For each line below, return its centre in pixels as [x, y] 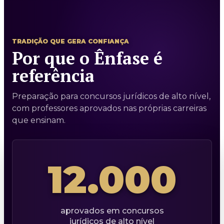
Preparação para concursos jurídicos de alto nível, [111, 96]
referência [53, 75]
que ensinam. [39, 120]
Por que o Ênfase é [87, 58]
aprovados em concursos [112, 210]
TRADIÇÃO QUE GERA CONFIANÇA [70, 41]
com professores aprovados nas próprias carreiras [109, 108]
